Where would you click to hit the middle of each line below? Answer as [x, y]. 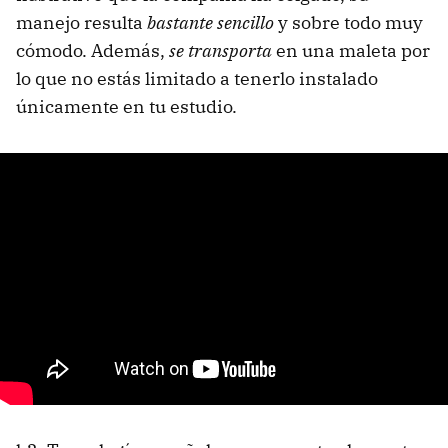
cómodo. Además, [92, 50]
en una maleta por [351, 50]
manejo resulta [81, 22]
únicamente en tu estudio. [126, 106]
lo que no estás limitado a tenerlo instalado [197, 78]
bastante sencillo [210, 22]
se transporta [220, 50]
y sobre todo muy [348, 22]
